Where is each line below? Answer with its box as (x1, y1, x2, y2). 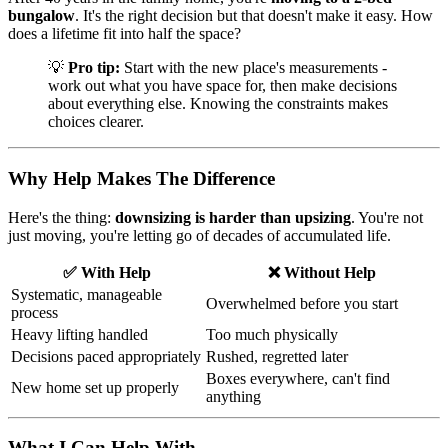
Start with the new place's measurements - (120, 59, 387, 77)
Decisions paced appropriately (11, 347, 201, 365)
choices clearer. (48, 113, 144, 131)
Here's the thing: (8, 208, 115, 226)
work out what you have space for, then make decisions (48, 77, 397, 95)
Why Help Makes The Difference (8, 167, 275, 189)
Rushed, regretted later (206, 347, 348, 365)
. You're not (351, 208, 423, 226)
